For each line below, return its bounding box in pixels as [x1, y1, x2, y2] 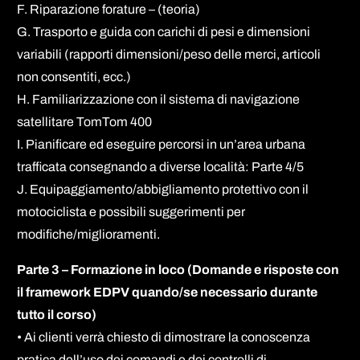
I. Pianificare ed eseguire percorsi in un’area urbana [17, 137, 306, 151]
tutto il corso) [17, 307, 97, 321]
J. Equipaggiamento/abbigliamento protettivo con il [17, 182, 309, 196]
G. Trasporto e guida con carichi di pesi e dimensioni [17, 24, 311, 39]
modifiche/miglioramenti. [17, 227, 161, 241]
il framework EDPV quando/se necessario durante [17, 284, 318, 299]
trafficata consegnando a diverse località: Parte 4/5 [17, 159, 305, 174]
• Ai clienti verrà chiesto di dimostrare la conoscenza [17, 329, 311, 344]
